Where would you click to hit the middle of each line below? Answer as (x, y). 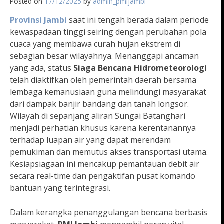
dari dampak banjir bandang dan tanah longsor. (99, 104)
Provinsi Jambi (38, 20)
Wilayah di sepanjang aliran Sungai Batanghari (98, 116)
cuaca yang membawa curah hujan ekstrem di (95, 44)
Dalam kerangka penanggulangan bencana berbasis (109, 213)
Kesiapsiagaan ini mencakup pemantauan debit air (105, 164)
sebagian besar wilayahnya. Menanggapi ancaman (104, 56)
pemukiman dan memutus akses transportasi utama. (109, 152)
